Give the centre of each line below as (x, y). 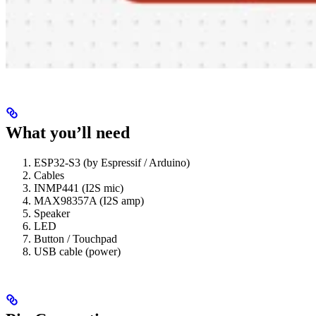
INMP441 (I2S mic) (79, 188)
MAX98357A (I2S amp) (89, 200)
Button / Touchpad (75, 238)
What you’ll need (68, 132)
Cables (49, 175)
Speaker (52, 213)
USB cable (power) (77, 251)
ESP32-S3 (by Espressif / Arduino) (112, 162)
